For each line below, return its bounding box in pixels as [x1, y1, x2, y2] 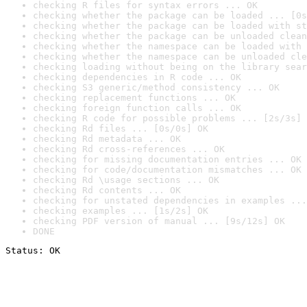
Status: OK [5, 245, 60, 256]
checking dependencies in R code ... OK [33, 72, 241, 82]
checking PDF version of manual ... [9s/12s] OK [33, 216, 285, 226]
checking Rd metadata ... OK [33, 134, 181, 144]
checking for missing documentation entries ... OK [33, 154, 302, 164]
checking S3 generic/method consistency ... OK [33, 82, 280, 93]
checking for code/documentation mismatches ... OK [33, 164, 302, 175]
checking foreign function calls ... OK [33, 103, 241, 113]
